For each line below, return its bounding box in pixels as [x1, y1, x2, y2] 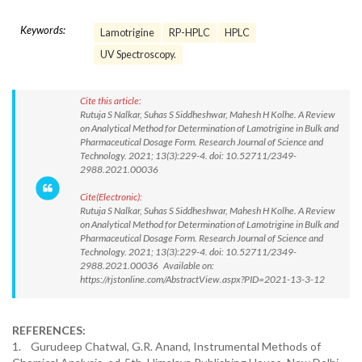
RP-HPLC [169, 27, 210, 39]
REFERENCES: [12, 323, 86, 337]
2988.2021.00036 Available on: [80, 259, 214, 271]
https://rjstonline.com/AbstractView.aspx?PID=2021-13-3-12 [80, 273, 325, 285]
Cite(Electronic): [80, 191, 142, 203]
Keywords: [20, 23, 65, 36]
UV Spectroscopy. [100, 48, 176, 61]
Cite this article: [80, 95, 141, 107]
